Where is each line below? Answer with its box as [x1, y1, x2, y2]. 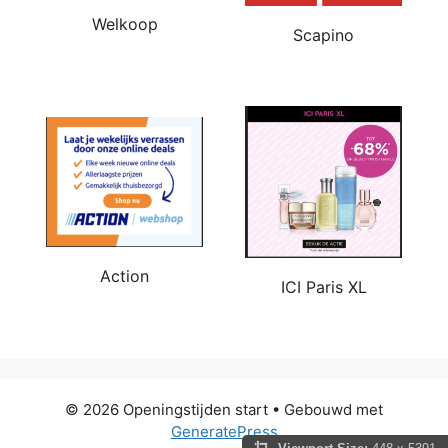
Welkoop [91, 14, 158, 35]
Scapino [293, 24, 354, 45]
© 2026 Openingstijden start [65, 400, 268, 420]
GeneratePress [170, 422, 278, 442]
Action [100, 266, 149, 287]
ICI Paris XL [280, 277, 367, 298]
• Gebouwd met [268, 400, 383, 420]
